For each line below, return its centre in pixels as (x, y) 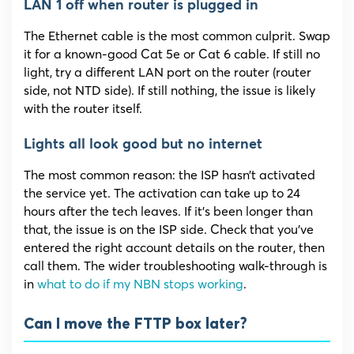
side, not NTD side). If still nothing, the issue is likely (169, 90)
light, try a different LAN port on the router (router (168, 72)
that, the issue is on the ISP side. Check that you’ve (169, 230)
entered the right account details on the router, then (174, 248)
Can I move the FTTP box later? (136, 325)
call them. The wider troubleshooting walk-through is (175, 266)
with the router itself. (83, 109)
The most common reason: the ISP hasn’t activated (169, 175)
